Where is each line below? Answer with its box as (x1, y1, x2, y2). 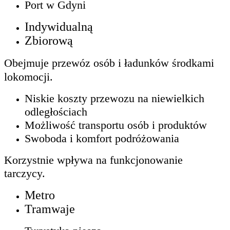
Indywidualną (25, 20, 93, 33)
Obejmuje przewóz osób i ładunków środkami (4, 56, 214, 69)
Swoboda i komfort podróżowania (25, 131, 179, 145)
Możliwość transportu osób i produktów (25, 118, 210, 131)
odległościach (25, 105, 87, 118)
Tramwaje (25, 202, 75, 216)
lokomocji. (4, 70, 53, 83)
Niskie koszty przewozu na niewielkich (25, 91, 204, 105)
